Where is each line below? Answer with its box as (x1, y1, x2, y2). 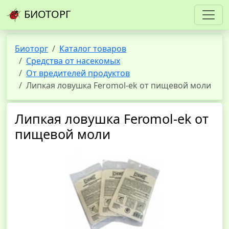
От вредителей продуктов (26, 67, 130, 79)
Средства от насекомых (26, 55, 120, 66)
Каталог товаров (59, 43, 126, 54)
